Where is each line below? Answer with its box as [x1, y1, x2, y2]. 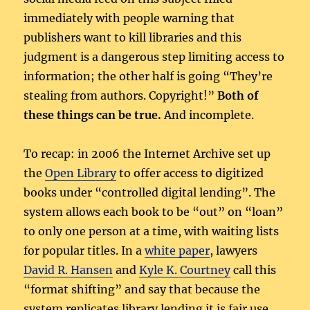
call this [230, 262, 277, 277]
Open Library [45, 165, 117, 180]
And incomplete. [161, 107, 255, 122]
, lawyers [210, 243, 258, 257]
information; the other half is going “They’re [24, 69, 273, 83]
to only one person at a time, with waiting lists [24, 224, 280, 238]
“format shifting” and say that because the [24, 282, 261, 296]
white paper [145, 243, 210, 257]
